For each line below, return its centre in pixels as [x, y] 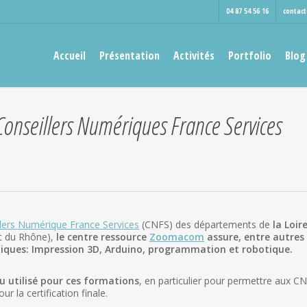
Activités [194, 56]
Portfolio [250, 56]
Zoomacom [177, 237]
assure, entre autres [254, 237]
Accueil [70, 56]
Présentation [130, 56]
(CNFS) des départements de [206, 224]
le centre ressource [103, 237]
